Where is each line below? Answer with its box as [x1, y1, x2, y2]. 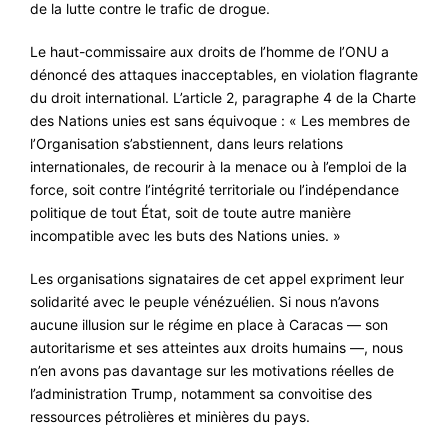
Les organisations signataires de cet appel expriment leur [30, 269, 404, 287]
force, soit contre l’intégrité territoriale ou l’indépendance [30, 180, 399, 198]
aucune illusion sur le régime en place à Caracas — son [30, 315, 388, 333]
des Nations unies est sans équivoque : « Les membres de [30, 111, 410, 129]
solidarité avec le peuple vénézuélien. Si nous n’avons [30, 292, 379, 310]
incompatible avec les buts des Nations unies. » [30, 226, 341, 244]
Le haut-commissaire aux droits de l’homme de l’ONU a [30, 42, 389, 60]
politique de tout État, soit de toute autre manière [30, 203, 351, 221]
